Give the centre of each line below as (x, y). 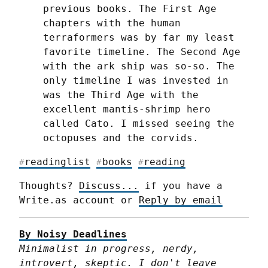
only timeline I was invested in (136, 80)
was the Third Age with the (121, 95)
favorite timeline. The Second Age (142, 51)
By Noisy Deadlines (73, 234)
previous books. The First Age (130, 8)
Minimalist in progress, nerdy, (109, 248)
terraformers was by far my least (139, 37)
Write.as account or (79, 200)
